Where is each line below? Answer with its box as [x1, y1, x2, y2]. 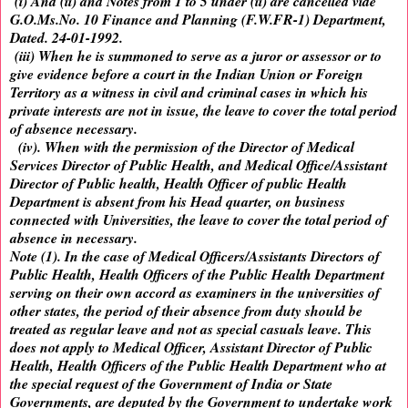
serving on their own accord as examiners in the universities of [10, 282, 380, 303]
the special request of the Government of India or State [10, 373, 332, 394]
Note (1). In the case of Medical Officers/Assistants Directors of [10, 246, 380, 267]
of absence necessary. [10, 118, 138, 139]
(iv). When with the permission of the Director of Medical [10, 137, 354, 158]
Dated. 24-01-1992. [10, 27, 123, 48]
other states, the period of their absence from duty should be [10, 301, 362, 321]
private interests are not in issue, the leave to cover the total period [10, 100, 397, 121]
